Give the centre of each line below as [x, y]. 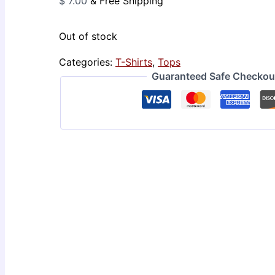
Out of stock [88, 37]
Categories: [87, 62]
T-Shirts [134, 62]
